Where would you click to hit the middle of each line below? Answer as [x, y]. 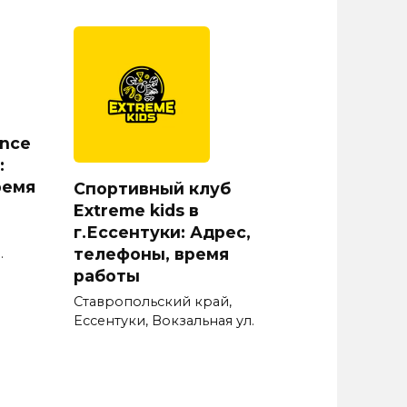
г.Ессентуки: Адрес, [162, 232]
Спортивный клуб [152, 188]
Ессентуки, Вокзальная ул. [164, 321]
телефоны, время [151, 253]
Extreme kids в [136, 210]
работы [107, 275]
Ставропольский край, [153, 302]
